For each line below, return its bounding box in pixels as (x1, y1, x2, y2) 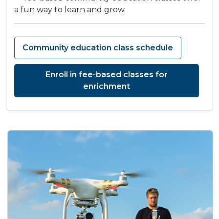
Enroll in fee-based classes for (45, 70, 168, 80)
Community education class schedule (22, 43, 173, 53)
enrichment (83, 82, 130, 91)
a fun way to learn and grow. (14, 5, 126, 15)
